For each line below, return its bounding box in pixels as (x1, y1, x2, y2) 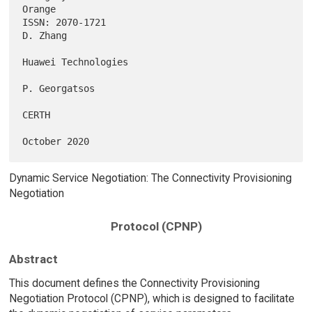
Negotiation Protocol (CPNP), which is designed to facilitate (8, 291, 295, 305)
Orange (22, 3, 56, 15)
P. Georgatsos (22, 83, 95, 95)
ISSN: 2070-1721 (22, 17, 107, 29)
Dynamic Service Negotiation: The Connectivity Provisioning (8, 171, 292, 185)
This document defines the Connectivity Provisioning (8, 276, 260, 290)
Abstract (8, 251, 58, 266)
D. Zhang (22, 30, 68, 42)
